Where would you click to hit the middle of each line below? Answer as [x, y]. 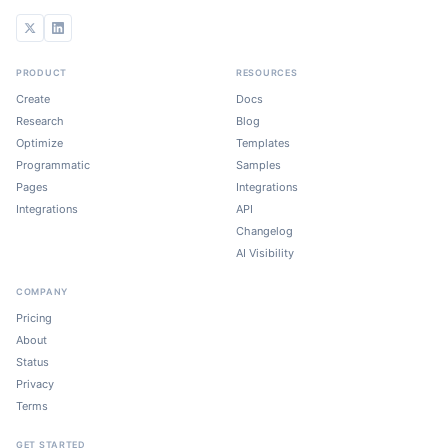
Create [33, 99]
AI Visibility [265, 253]
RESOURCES [267, 72]
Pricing [34, 318]
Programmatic [53, 165]
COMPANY [42, 291]
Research [40, 121]
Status [32, 362]
